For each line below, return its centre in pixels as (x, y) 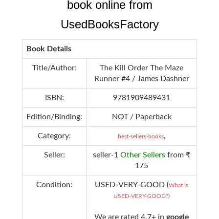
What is (178, 185)
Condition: (54, 185)
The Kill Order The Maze (142, 68)
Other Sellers (143, 155)
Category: (54, 136)
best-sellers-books (141, 136)
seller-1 (107, 155)
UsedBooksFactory (109, 24)
